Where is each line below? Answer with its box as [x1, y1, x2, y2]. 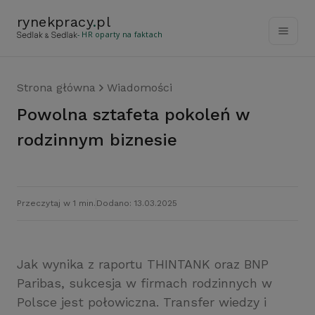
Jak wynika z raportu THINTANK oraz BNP [17, 257, 269, 271]
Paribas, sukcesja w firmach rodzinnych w [17, 276, 272, 290]
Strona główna [17, 81, 96, 94]
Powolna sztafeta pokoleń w [17, 105, 27, 124]
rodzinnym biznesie [17, 130, 177, 150]
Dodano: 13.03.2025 [96, 198, 177, 208]
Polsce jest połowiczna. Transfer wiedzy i [17, 295, 266, 309]
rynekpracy [17, 13, 94, 30]
